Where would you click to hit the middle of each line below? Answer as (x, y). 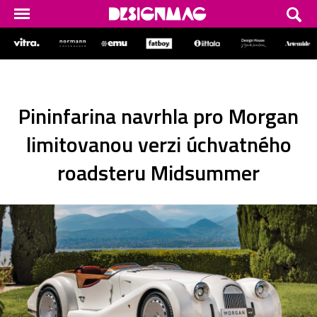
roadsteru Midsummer (158, 172)
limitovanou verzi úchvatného (158, 144)
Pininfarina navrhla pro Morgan (158, 116)
